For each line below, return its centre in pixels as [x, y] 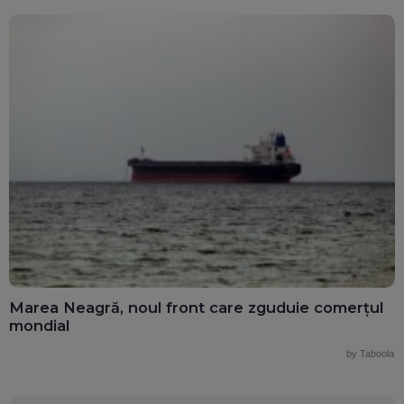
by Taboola [370, 354]
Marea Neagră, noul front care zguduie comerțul [196, 308]
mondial [39, 326]
